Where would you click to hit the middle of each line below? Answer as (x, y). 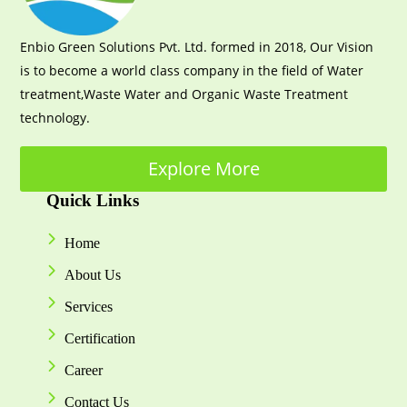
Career (84, 370)
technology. (55, 117)
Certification (100, 338)
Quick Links (93, 200)
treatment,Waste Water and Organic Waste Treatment (184, 94)
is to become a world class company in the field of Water (192, 70)
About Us (93, 274)
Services (89, 306)
